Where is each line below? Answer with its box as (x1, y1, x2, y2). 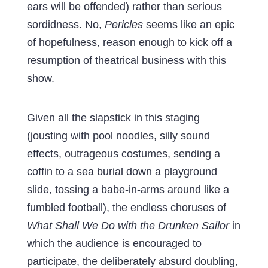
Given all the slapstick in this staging (26, 111, 200, 124)
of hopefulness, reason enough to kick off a (26, 36, 232, 48)
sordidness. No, (26, 18, 105, 31)
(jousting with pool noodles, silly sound (26, 129, 210, 142)
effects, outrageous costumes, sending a (26, 147, 220, 160)
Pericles (104, 18, 143, 31)
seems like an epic (142, 18, 234, 31)
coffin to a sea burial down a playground (26, 165, 217, 178)
